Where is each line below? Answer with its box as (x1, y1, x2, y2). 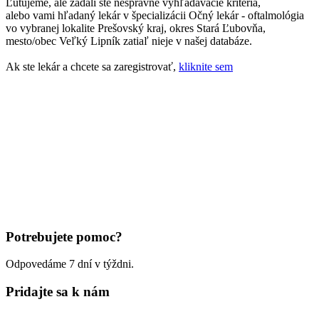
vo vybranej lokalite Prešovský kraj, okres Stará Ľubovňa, (6, 21, 266, 34)
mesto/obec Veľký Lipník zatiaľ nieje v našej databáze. (6, 34, 252, 47)
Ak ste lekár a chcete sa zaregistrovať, (6, 60, 179, 73)
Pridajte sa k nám (6, 284, 110, 300)
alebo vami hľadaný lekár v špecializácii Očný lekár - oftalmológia (6, 9, 304, 21)
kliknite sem (179, 60, 233, 73)
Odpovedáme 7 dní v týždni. (6, 258, 134, 271)
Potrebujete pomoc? (6, 229, 122, 244)
